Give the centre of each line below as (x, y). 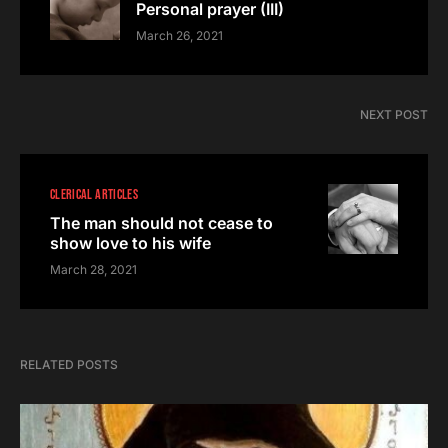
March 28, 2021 (93, 270)
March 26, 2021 (179, 36)
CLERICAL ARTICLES (94, 195)
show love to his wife (130, 243)
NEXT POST (394, 115)
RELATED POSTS (69, 365)
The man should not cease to (161, 223)
